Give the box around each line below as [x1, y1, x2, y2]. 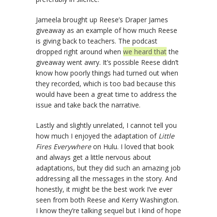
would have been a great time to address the [36, 90, 177, 99]
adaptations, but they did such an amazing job [36, 163, 181, 173]
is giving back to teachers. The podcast [36, 36, 157, 46]
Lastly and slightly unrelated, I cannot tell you [36, 121, 177, 130]
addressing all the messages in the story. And [36, 174, 177, 184]
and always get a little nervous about [36, 153, 151, 162]
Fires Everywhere [36, 142, 91, 152]
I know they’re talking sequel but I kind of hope [36, 206, 181, 216]
